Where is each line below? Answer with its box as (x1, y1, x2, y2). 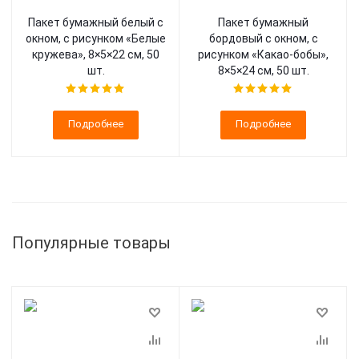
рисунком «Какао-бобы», (198, 48, 329, 61)
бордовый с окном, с (208, 32, 318, 45)
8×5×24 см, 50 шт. (217, 64, 309, 77)
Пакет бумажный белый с (28, 16, 163, 29)
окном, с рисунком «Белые (26, 32, 166, 45)
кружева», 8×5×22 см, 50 (32, 48, 159, 61)
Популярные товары (12, 233, 171, 252)
